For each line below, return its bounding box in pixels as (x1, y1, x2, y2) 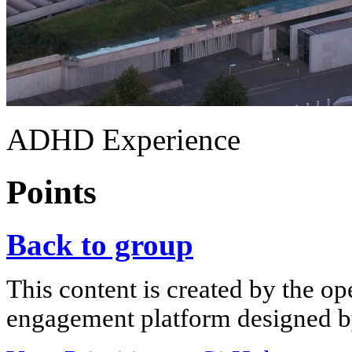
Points (6, 173, 97, 211)
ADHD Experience (6, 122, 240, 156)
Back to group (6, 227, 193, 262)
